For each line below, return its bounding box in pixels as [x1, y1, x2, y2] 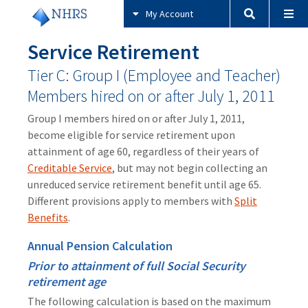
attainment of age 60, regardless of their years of [27, 144, 259, 159]
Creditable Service [27, 161, 112, 175]
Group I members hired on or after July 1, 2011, [27, 111, 245, 126]
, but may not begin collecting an [112, 161, 267, 175]
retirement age [27, 274, 106, 290]
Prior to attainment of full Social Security [27, 258, 245, 274]
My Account [146, 8, 194, 20]
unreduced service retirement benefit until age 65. [27, 177, 261, 192]
